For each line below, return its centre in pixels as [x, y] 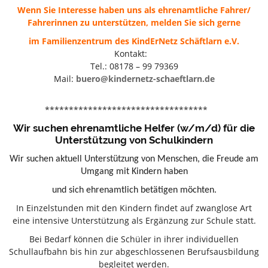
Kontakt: [134, 53]
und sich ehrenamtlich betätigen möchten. [134, 190]
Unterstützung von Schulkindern [134, 140]
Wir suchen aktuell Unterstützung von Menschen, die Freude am [134, 159]
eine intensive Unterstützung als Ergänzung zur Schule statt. [134, 220]
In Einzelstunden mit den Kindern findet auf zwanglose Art [134, 208]
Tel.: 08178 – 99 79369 [134, 66]
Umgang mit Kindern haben [134, 171]
